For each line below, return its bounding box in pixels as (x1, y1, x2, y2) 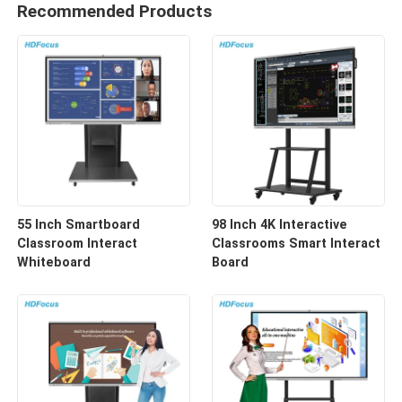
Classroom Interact (17, 236, 138, 250)
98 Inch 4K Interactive (211, 217, 347, 232)
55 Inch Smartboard (17, 217, 141, 232)
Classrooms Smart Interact (211, 236, 380, 250)
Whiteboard (17, 255, 92, 269)
